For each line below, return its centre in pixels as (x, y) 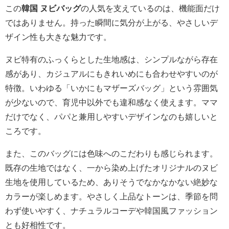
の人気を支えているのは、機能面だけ (150, 8)
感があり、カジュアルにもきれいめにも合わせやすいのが (111, 73)
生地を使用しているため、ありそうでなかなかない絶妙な (111, 182)
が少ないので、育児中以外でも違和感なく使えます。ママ (111, 102)
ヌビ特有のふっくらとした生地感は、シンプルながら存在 (111, 59)
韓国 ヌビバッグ (51, 8)
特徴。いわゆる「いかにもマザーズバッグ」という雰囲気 (111, 88)
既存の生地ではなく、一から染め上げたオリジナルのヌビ (111, 167)
